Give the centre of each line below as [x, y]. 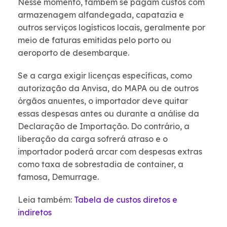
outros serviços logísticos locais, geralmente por [111, 28]
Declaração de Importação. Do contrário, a [104, 126]
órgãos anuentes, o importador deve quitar [103, 101]
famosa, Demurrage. [58, 177]
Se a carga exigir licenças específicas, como [105, 76]
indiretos [35, 213]
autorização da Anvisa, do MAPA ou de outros [108, 88]
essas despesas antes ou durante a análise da [108, 114]
